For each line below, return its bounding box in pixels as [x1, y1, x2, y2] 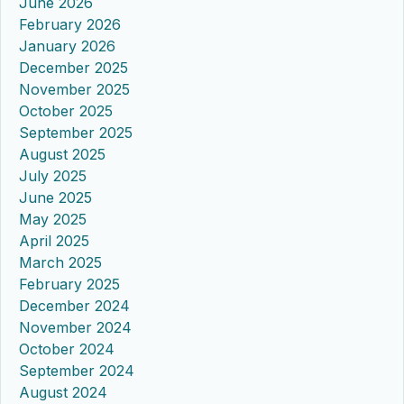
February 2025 [19, 274, 120, 293]
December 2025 [19, 58, 128, 77]
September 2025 [19, 123, 133, 142]
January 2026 [19, 36, 115, 55]
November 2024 [19, 317, 132, 336]
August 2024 [19, 382, 107, 401]
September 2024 [19, 361, 134, 380]
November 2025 [19, 79, 130, 98]
